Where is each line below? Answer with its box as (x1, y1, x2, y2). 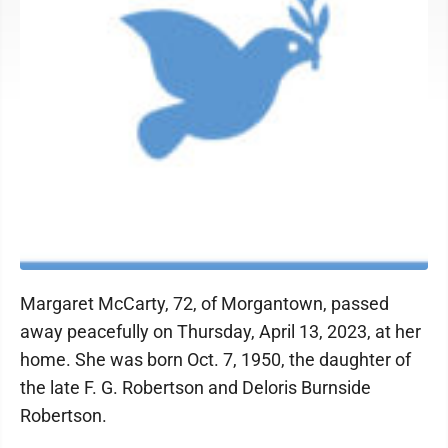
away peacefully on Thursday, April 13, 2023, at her (20, 321, 421, 342)
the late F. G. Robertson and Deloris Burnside (20, 377, 371, 398)
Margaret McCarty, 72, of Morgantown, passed (20, 293, 389, 314)
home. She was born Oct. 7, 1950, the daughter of (20, 349, 411, 370)
